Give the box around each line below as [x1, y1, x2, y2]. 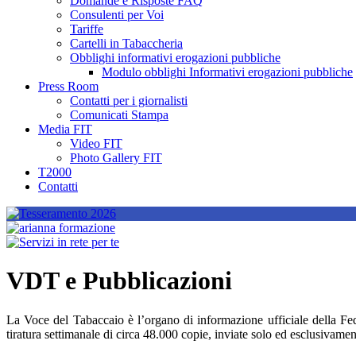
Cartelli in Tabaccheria [70, 37, 183, 50]
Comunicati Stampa [70, 108, 168, 122]
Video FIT [70, 137, 122, 150]
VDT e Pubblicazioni [6, 266, 232, 296]
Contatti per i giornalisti [70, 94, 188, 107]
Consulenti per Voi [70, 8, 164, 21]
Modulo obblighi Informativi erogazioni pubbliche [102, 65, 353, 79]
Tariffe [70, 22, 103, 36]
